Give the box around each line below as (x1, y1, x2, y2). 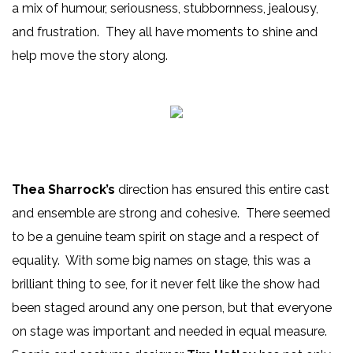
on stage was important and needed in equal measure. (12, 324, 330, 340)
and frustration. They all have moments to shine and (12, 24, 318, 40)
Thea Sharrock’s (12, 182, 115, 198)
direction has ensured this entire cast (115, 182, 329, 198)
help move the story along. (12, 48, 171, 64)
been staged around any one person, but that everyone (12, 300, 332, 316)
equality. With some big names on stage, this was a (12, 253, 310, 269)
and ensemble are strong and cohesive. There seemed (12, 206, 330, 221)
